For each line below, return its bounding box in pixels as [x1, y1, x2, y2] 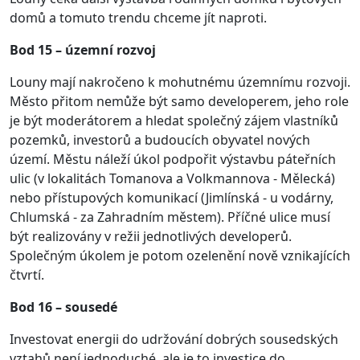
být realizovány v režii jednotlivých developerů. [10, 227, 292, 245]
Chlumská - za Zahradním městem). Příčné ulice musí [10, 208, 330, 226]
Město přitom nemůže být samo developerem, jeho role [10, 92, 349, 110]
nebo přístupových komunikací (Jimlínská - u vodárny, [10, 189, 333, 207]
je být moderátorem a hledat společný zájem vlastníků [10, 112, 338, 129]
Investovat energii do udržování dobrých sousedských [10, 330, 338, 348]
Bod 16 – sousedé [10, 298, 117, 316]
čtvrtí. [10, 266, 44, 284]
